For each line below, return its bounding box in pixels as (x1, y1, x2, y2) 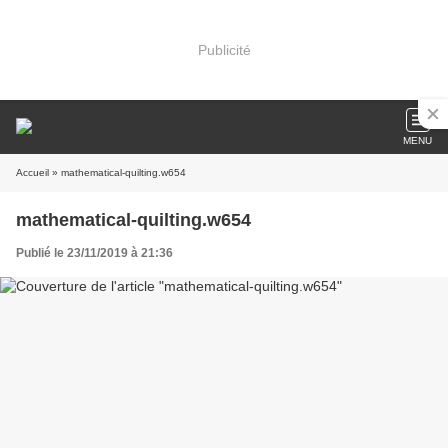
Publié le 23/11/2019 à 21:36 (16, 246, 173, 260)
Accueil (16, 167, 49, 178)
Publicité (197, 41, 251, 58)
